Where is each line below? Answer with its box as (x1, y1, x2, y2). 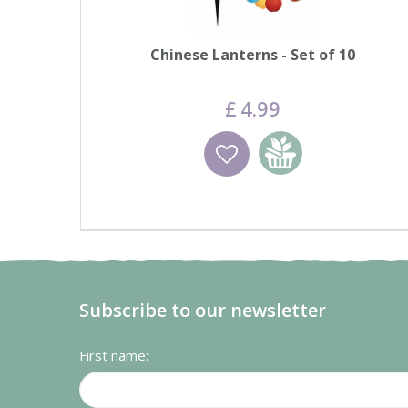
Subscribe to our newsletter (79, 298, 326, 322)
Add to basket (284, 134, 379, 154)
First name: (79, 346, 148, 364)
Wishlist (146, 134, 200, 154)
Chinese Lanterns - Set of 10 (149, 45, 355, 65)
